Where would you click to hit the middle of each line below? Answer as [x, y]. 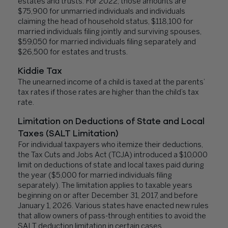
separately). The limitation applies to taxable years [105, 186]
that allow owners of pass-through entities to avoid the [112, 216]
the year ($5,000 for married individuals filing [95, 176]
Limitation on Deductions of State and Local [111, 121]
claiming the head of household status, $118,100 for [106, 22]
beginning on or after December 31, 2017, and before [108, 196]
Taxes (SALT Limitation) [68, 134]
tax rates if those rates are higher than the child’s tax [108, 93]
